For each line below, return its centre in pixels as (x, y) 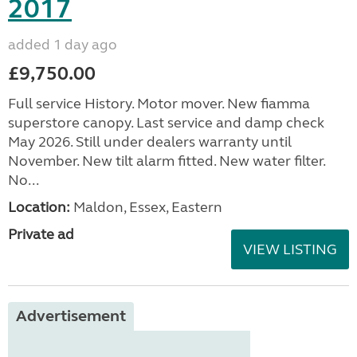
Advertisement (71, 316)
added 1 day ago (63, 44)
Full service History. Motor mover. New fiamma (159, 103)
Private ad (41, 234)
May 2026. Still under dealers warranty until (150, 141)
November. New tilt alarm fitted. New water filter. (167, 161)
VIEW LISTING (290, 249)
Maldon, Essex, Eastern (146, 207)
